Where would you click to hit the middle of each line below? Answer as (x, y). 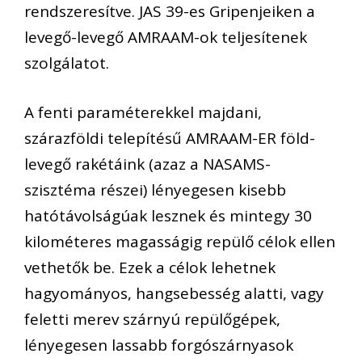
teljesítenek (264, 38)
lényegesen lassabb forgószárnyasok (159, 345)
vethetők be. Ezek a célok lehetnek (150, 267)
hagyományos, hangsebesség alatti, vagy (174, 293)
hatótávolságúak (88, 215)
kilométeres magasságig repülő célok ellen (180, 241)
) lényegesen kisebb (215, 189)
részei (122, 189)
